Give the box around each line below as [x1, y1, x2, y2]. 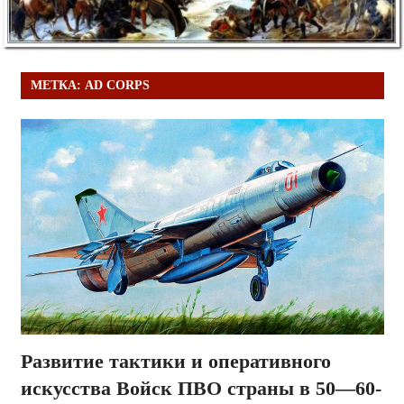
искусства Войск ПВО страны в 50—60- [20, 377, 381, 400]
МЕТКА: [30, 78, 85, 93]
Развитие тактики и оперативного [20, 350, 331, 373]
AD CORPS [84, 78, 150, 93]
